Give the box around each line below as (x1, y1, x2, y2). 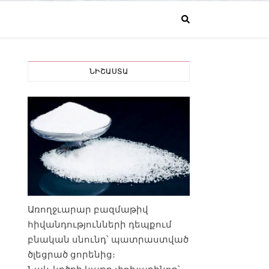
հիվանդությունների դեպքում (28, 217, 172, 230)
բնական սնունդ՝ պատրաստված (28, 232, 189, 245)
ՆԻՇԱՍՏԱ (89, 67, 128, 76)
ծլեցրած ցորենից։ (28, 247, 115, 260)
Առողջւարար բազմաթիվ (28, 202, 148, 215)
